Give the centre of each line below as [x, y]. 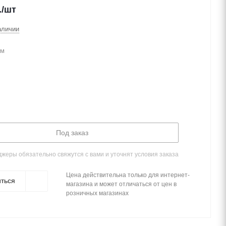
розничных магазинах [97, 193]
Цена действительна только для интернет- [128, 175]
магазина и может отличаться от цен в [121, 184]
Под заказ [72, 133]
